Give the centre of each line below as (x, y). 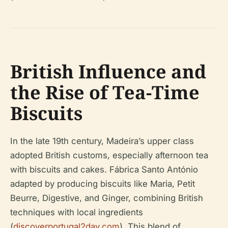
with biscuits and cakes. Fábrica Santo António (104, 170)
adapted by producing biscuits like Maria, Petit (103, 184)
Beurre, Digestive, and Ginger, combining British (107, 198)
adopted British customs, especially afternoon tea (109, 155)
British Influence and (108, 72)
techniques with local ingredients (77, 212)
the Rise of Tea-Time (105, 93)
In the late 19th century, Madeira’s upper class (102, 141)
